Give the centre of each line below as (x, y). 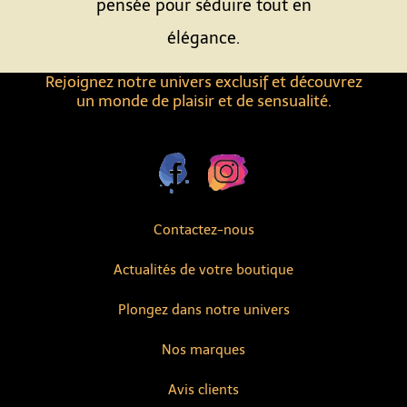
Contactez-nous (203, 230)
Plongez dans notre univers (203, 310)
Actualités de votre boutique (203, 270)
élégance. (203, 38)
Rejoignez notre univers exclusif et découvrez (203, 82)
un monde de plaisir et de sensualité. (203, 101)
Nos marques (203, 350)
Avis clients (203, 390)
